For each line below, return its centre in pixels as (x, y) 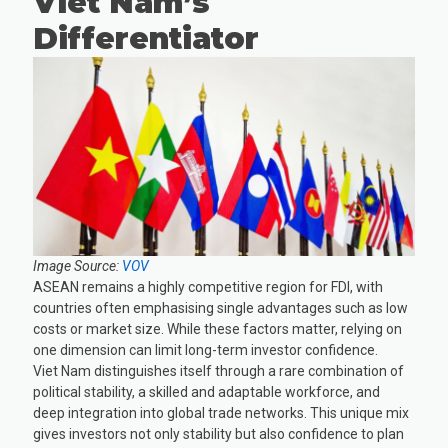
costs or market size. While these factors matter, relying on (218, 329)
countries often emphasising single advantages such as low (221, 308)
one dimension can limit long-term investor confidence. (206, 350)
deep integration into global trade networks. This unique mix (221, 413)
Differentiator (146, 38)
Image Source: (78, 266)
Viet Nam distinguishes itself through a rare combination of (219, 371)
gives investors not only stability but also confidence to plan (219, 434)
